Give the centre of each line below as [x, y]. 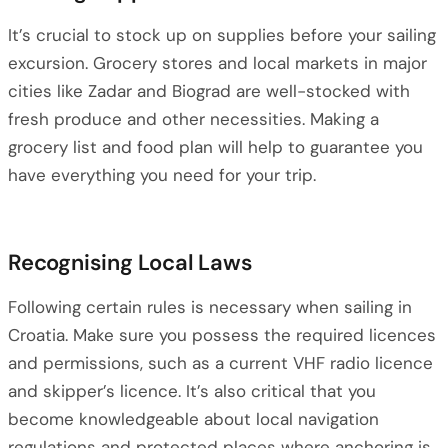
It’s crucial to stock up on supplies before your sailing [222, 35]
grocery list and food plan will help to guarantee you [215, 147]
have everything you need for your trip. [162, 175]
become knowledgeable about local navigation [193, 419]
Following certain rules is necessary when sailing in [210, 307]
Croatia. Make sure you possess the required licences [222, 335]
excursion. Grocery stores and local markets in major [217, 63]
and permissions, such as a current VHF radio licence [220, 363]
